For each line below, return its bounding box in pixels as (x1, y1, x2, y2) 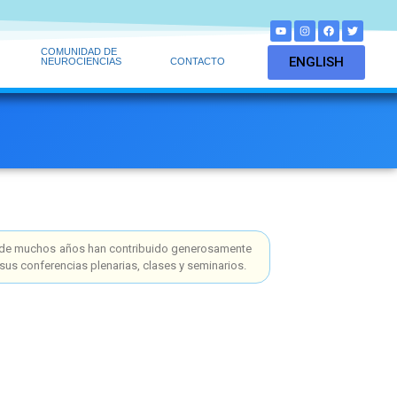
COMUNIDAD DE (40, 45, 117, 57)
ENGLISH (289, 54, 345, 71)
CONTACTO (170, 55, 226, 66)
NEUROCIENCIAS (40, 55, 121, 66)
